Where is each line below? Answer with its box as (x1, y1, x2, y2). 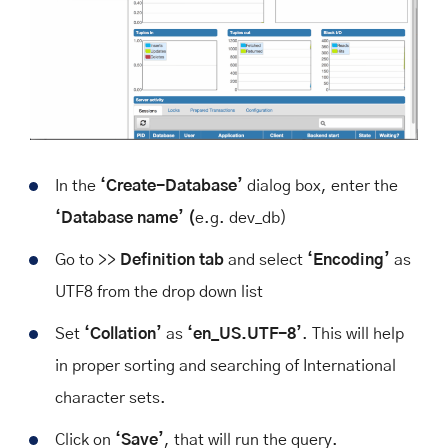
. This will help (302, 326, 404, 343)
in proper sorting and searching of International (55, 358, 396, 375)
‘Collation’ (84, 326, 166, 343)
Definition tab (120, 252, 228, 269)
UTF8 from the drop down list (55, 284, 263, 301)
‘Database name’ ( (55, 210, 195, 227)
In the (55, 178, 100, 195)
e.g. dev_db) (195, 210, 287, 227)
